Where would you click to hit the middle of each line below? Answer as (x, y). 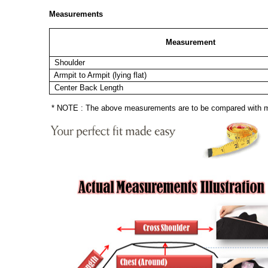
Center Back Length (86, 87)
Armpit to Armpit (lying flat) (98, 75)
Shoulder (67, 62)
